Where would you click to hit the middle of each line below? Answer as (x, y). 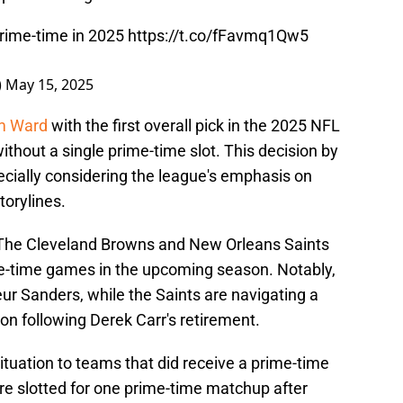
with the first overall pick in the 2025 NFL (194, 126)
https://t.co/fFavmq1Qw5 (218, 36)
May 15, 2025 (49, 85)
